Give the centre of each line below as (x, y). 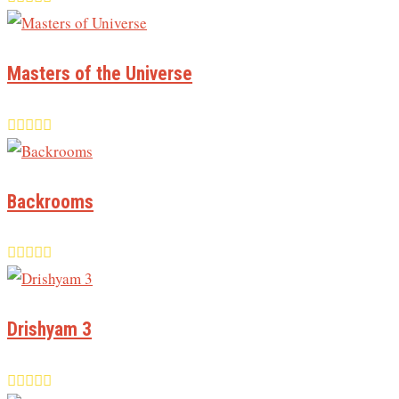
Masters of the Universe (100, 74)
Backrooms (50, 201)
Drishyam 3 (49, 330)
